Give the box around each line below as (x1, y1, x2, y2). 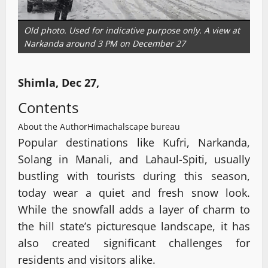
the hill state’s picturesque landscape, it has (18, 219, 250, 234)
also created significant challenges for (18, 236, 250, 251)
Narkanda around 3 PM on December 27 (24, 38, 185, 50)
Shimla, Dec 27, (18, 75, 99, 90)
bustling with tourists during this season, (18, 169, 250, 184)
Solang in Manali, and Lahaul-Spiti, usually (18, 152, 250, 167)
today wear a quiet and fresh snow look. (18, 185, 250, 200)
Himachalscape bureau (87, 121, 180, 133)
